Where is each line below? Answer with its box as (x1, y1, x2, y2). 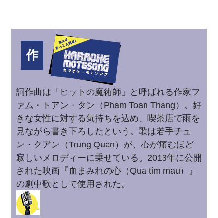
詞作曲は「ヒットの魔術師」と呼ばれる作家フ (16, 87, 200, 97)
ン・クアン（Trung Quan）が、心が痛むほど (16, 139, 194, 150)
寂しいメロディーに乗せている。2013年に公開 (16, 152, 202, 163)
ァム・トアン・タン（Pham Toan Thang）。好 (16, 100, 201, 110)
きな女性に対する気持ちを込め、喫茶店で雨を (16, 113, 200, 124)
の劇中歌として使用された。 (16, 179, 130, 189)
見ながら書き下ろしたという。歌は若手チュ (16, 126, 191, 137)
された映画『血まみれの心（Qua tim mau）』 (16, 165, 198, 176)
